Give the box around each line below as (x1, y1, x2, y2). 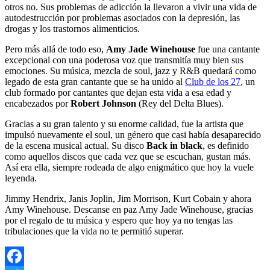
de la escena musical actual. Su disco (5, 140, 146, 151)
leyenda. (5, 172, 37, 183)
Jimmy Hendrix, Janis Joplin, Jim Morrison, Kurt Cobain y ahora (5, 193, 251, 204)
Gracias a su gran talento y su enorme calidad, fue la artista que (5, 118, 243, 129)
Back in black (146, 140, 202, 151)
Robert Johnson (71, 98, 136, 108)
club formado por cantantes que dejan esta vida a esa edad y (5, 87, 231, 98)
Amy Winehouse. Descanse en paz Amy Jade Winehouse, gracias (5, 204, 253, 215)
